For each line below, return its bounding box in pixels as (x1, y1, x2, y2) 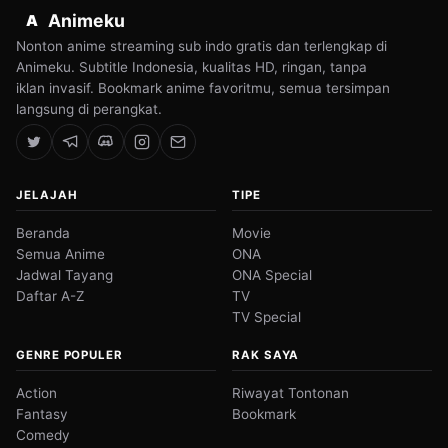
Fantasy (16, 406, 68, 423)
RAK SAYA (232, 348, 300, 363)
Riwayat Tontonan (232, 385, 349, 402)
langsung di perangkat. (16, 101, 162, 118)
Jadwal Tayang (16, 267, 113, 284)
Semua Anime (16, 246, 105, 263)
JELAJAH (16, 188, 78, 203)
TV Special (232, 309, 301, 326)
